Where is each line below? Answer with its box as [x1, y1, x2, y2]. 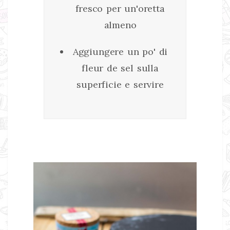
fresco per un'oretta [75, 2, 165, 14]
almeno [104, 18, 137, 31]
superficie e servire [76, 78, 164, 90]
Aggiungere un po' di [72, 45, 168, 57]
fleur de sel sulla [82, 62, 159, 74]
